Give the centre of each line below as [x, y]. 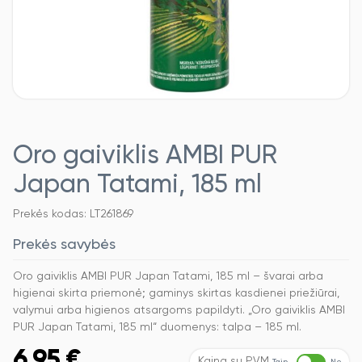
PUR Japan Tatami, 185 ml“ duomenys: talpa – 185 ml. [157, 328]
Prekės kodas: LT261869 [73, 215]
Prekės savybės [64, 245]
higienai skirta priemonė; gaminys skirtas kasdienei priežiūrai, [176, 294]
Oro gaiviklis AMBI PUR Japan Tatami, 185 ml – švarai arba [168, 277]
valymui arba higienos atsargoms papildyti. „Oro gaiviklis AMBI [179, 311]
